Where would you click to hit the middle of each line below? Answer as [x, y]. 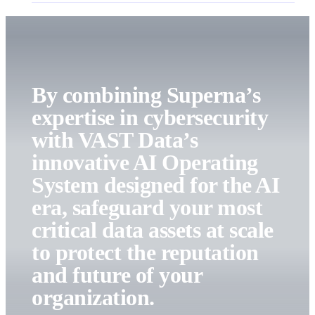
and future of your [117, 275]
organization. [93, 298]
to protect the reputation [145, 253]
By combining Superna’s [146, 95]
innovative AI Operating [145, 163]
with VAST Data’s [115, 140]
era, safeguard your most [147, 208]
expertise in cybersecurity [150, 118]
